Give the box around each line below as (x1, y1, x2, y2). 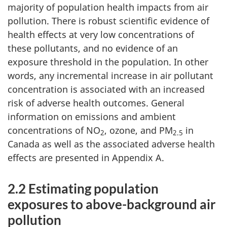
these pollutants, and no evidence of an (8, 42, 178, 54)
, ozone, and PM (104, 124, 173, 136)
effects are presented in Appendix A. (8, 151, 164, 164)
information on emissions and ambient (8, 110, 176, 123)
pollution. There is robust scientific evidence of (8, 14, 209, 27)
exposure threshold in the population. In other (8, 55, 208, 68)
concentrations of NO (8, 124, 100, 136)
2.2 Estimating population (8, 180, 159, 197)
